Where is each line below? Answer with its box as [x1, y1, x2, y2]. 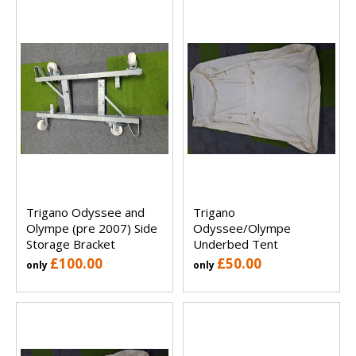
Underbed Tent [193, 236, 278, 253]
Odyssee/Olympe [193, 220, 291, 237]
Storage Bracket [26, 236, 115, 253]
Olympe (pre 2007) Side [26, 220, 157, 237]
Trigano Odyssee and [26, 204, 145, 221]
